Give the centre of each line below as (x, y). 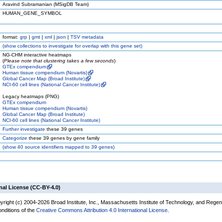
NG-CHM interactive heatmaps (37, 55)
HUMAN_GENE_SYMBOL (32, 13)
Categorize (15, 138)
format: (11, 37)
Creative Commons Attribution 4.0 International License (102, 210)
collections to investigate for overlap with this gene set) (79, 46)
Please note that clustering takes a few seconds (59, 61)
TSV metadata (87, 37)
